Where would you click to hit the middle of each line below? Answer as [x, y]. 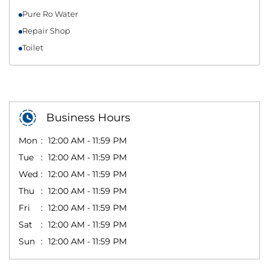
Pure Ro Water [50, 14]
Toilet [33, 47]
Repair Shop [46, 30]
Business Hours [88, 117]
